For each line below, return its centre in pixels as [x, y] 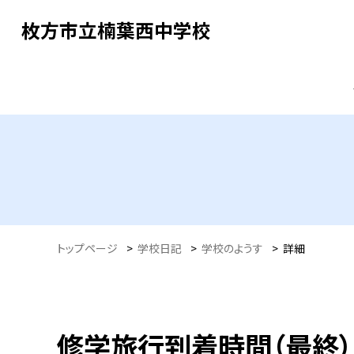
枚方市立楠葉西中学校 [116, 30]
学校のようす [232, 248]
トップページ [87, 248]
